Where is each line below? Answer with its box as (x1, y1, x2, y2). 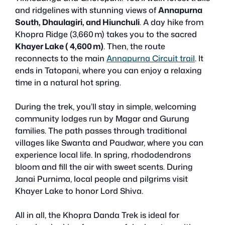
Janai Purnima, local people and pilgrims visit (15, 173, 188, 184)
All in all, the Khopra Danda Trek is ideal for (15, 209, 179, 220)
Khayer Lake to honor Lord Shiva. (15, 185, 143, 196)
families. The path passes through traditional (15, 125, 187, 136)
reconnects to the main (15, 52, 106, 64)
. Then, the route (103, 40, 165, 52)
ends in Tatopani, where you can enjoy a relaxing (15, 64, 202, 76)
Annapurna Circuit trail (106, 52, 195, 64)
